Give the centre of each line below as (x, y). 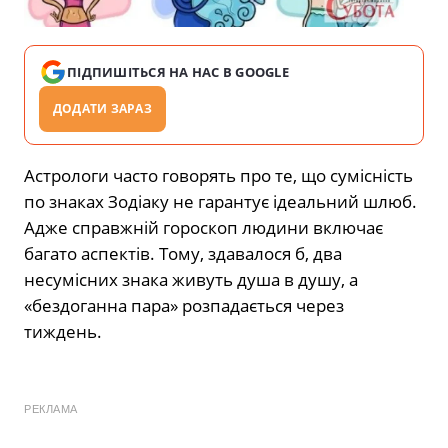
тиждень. (63, 332)
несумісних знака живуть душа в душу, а (191, 280)
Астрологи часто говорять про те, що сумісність (218, 176)
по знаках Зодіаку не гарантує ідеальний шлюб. (220, 202)
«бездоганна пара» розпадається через (184, 306)
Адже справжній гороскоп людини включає (203, 228)
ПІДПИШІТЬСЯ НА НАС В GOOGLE (178, 72)
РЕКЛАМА (51, 409)
